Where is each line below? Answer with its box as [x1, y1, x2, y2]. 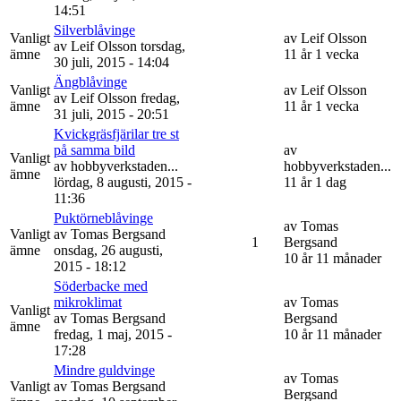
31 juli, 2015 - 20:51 [54, 106, 169, 122]
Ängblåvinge [54, 73, 127, 90]
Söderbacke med [54, 277, 148, 294]
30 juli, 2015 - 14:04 [54, 54, 169, 70]
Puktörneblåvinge [54, 209, 153, 226]
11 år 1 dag [284, 174, 346, 190]
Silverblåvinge [54, 21, 135, 38]
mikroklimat [54, 294, 122, 310]
